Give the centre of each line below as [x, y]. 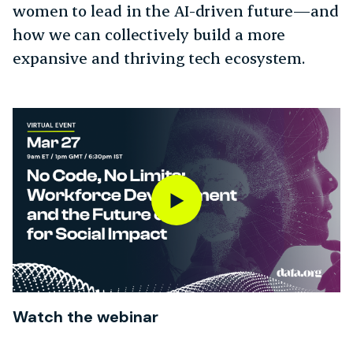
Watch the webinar [85, 316]
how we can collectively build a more [149, 34]
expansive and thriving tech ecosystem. [161, 58]
